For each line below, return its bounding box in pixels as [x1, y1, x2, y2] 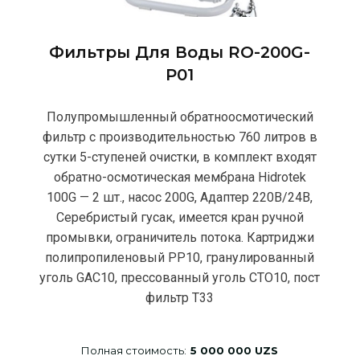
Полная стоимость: [81, 343, 187, 357]
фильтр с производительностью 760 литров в [42, 129, 317, 145]
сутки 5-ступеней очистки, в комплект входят [43, 149, 317, 165]
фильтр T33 [145, 289, 215, 305]
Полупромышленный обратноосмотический [46, 108, 313, 125]
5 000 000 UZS [190, 343, 279, 357]
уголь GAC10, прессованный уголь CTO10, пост [39, 269, 321, 285]
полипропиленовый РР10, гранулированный [45, 249, 315, 265]
